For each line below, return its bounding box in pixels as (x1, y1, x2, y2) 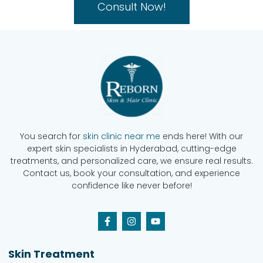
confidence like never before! (71, 179, 192, 191)
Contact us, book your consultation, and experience (23, 167, 240, 179)
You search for (20, 130, 83, 142)
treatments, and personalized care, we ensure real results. (10, 154, 253, 167)
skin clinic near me (83, 130, 160, 142)
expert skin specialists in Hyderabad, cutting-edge (26, 142, 237, 154)
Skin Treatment (8, 247, 95, 262)
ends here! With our (160, 130, 243, 142)
